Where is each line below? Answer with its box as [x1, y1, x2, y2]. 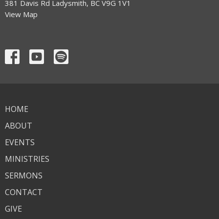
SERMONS [5, 170, 43, 181]
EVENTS [5, 137, 35, 148]
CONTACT [5, 187, 43, 198]
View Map [5, 9, 38, 20]
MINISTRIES [5, 153, 49, 165]
